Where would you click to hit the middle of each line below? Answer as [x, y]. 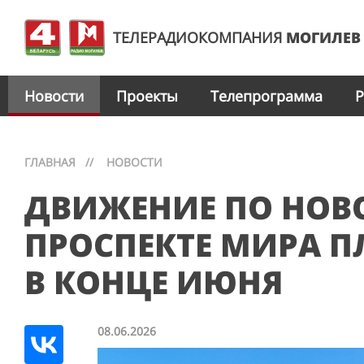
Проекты [147, 95]
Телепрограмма [266, 95]
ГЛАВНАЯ [50, 162]
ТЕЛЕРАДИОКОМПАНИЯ [199, 37]
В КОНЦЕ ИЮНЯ [154, 282]
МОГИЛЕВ [323, 37]
